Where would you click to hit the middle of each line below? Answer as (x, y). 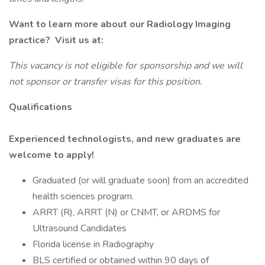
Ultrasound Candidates (81, 228)
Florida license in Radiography (93, 244)
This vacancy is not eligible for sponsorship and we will (126, 66)
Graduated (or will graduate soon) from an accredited (140, 180)
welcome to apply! (53, 155)
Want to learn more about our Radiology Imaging (120, 24)
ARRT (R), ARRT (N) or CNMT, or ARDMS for (126, 212)
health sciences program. (84, 196)
